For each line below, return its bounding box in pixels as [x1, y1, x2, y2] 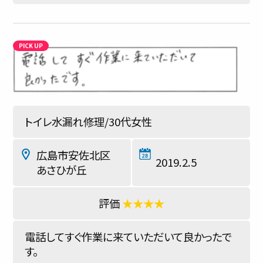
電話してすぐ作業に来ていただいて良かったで [25, 229, 232, 244]
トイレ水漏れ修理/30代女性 [25, 114, 152, 129]
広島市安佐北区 [36, 147, 110, 163]
